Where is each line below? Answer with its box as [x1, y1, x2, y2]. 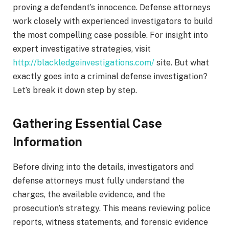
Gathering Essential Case [13, 116, 162, 130]
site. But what [154, 58, 209, 68]
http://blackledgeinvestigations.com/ [13, 58, 154, 68]
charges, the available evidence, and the [13, 189, 165, 199]
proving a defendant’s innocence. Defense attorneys [13, 3, 211, 13]
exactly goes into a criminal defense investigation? [13, 72, 208, 82]
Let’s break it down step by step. [13, 85, 137, 96]
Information [13, 134, 82, 149]
